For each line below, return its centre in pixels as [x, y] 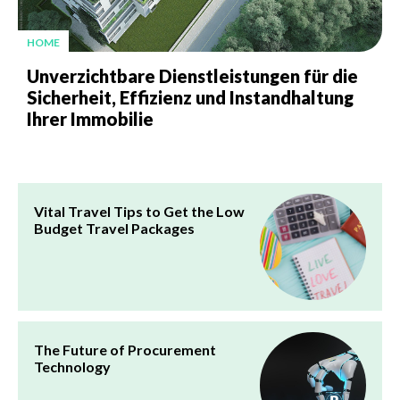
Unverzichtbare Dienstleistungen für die [192, 76]
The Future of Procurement [125, 350]
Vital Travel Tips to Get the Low [139, 212]
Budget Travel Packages [114, 229]
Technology [72, 367]
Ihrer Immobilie [90, 119]
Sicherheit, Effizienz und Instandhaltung [190, 98]
